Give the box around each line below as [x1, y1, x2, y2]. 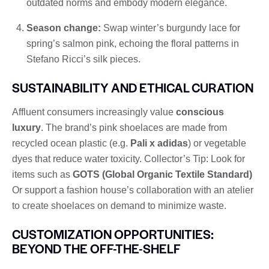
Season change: [26, 22, 101, 33]
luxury [12, 122, 41, 133]
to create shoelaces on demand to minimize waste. [12, 200, 226, 211]
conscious [176, 106, 224, 117]
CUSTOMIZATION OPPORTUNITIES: [12, 225, 214, 243]
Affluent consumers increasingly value [12, 106, 176, 117]
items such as [12, 169, 73, 180]
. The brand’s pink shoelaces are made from [41, 122, 227, 133]
